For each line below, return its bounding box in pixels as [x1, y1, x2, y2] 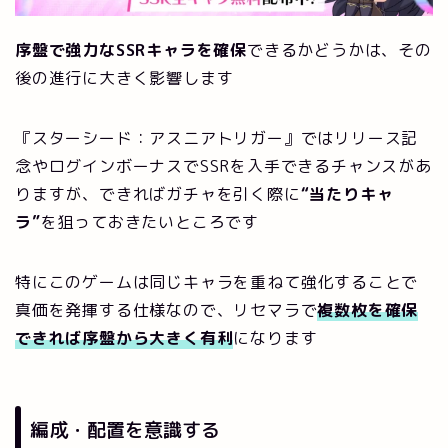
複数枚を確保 [317, 299, 419, 322]
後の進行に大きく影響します [15, 67, 234, 90]
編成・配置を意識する [30, 416, 220, 444]
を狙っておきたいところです [40, 211, 260, 234]
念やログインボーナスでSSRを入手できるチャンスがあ [15, 155, 432, 178]
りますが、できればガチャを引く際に [15, 183, 301, 206]
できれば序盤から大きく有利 [15, 327, 234, 350]
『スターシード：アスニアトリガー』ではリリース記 [15, 127, 419, 150]
